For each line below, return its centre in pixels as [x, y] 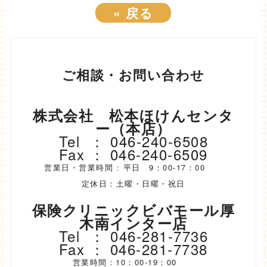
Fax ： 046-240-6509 [133, 154]
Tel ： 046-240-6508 [133, 141]
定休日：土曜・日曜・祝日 [133, 184]
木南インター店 [133, 223]
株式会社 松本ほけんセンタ [133, 115]
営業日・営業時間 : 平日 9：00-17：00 [133, 167]
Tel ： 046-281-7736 [133, 236]
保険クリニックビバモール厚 [133, 210]
